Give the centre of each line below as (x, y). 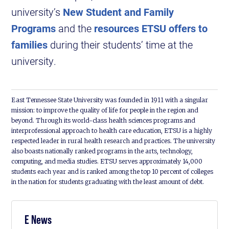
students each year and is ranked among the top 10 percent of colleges (112, 172)
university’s (37, 12)
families (30, 45)
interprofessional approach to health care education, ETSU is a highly (112, 131)
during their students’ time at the (120, 45)
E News (38, 220)
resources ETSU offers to (151, 28)
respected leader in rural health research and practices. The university (113, 141)
